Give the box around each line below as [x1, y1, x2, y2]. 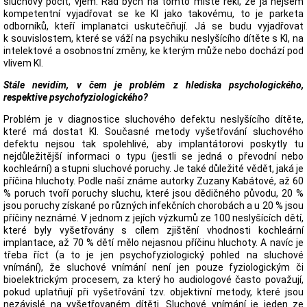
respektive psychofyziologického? [3, 92, 148, 103]
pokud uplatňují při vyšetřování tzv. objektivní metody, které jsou [3, 286, 304, 297]
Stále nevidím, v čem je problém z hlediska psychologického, [3, 79, 304, 90]
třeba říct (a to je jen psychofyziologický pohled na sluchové [3, 249, 304, 260]
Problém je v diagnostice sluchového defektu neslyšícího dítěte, [3, 114, 304, 125]
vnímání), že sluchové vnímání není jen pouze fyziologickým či [3, 262, 304, 273]
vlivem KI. [3, 58, 43, 69]
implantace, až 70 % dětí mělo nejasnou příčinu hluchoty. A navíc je [3, 237, 304, 248]
